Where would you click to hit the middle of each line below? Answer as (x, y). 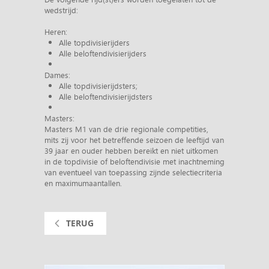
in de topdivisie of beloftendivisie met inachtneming (134, 162)
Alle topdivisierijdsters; (98, 86)
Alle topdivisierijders (94, 43)
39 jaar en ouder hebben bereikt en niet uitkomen (131, 151)
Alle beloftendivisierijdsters (106, 97)
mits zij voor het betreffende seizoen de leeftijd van (134, 140)
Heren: (56, 32)
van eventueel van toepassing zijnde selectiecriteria (133, 173)
